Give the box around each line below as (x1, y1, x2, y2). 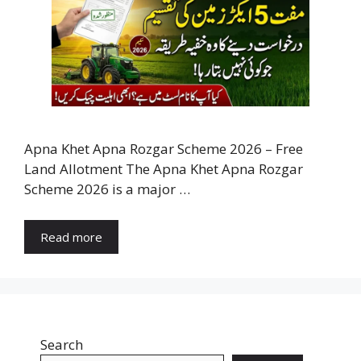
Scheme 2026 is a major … (24, 180, 190, 199)
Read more (40, 228, 102, 245)
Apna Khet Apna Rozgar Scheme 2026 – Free (24, 139, 303, 159)
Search (40, 334, 83, 354)
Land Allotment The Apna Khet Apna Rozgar (24, 160, 303, 179)
